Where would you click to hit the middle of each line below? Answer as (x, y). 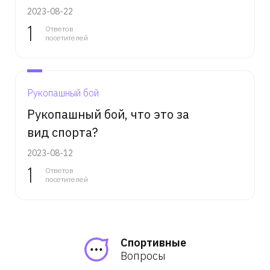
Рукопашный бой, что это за (108, 114)
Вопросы (143, 256)
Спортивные (153, 243)
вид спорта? (62, 132)
